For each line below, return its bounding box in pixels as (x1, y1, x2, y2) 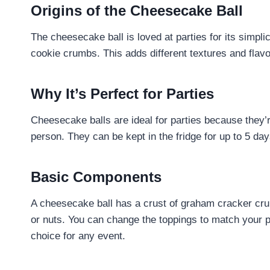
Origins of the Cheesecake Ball (31, 2, 243, 19)
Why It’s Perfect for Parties (31, 85, 214, 102)
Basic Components (31, 168, 162, 185)
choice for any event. (31, 230, 125, 242)
